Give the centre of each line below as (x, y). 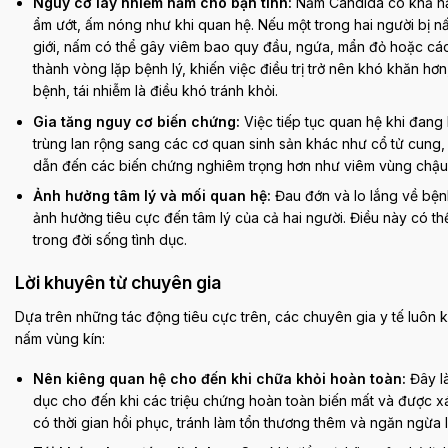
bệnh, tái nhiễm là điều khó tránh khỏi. (156, 91)
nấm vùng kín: (60, 338)
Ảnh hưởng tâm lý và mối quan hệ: (152, 195)
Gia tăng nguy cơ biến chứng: (137, 121)
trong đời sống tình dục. (110, 239)
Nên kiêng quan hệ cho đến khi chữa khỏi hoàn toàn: (220, 379)
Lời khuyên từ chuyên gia (118, 283)
